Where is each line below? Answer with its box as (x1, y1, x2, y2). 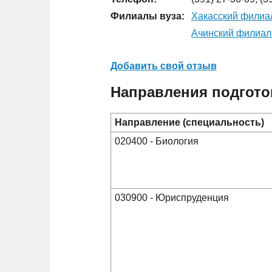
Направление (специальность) (115, 117, 264, 127)
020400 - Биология (115, 135, 199, 146)
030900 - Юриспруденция (115, 192, 229, 203)
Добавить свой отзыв (110, 61, 217, 71)
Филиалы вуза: (110, 11, 185, 21)
